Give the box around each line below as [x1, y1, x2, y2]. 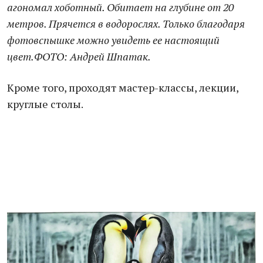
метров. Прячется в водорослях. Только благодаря [7, 16, 245, 31]
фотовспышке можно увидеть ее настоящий [7, 33, 220, 47]
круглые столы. [7, 97, 83, 111]
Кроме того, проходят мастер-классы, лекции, [7, 80, 238, 95]
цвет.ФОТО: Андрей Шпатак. [7, 49, 151, 63]
